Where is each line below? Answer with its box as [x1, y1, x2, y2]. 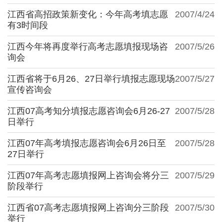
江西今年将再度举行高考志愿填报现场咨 [7, 41, 168, 52]
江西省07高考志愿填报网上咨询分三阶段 [7, 202, 169, 213]
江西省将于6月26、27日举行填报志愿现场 [7, 73, 175, 84]
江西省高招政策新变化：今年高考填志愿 [7, 9, 168, 19]
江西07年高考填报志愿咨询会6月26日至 [7, 138, 166, 148]
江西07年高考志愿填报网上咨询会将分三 [7, 170, 169, 180]
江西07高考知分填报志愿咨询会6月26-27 [7, 106, 170, 116]
